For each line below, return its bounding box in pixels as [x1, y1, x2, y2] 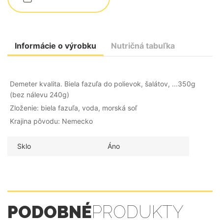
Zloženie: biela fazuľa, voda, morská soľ [10, 104, 137, 112]
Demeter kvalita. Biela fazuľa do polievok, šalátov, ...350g [10, 80, 195, 88]
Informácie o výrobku [15, 41, 96, 51]
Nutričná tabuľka [111, 41, 175, 51]
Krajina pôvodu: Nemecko [10, 117, 93, 126]
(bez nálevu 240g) [10, 90, 69, 99]
